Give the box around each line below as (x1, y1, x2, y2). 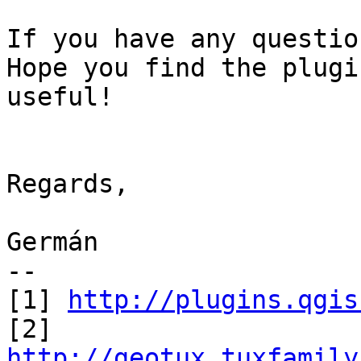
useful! (6, 82, 114, 112)
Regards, (6, 169, 129, 199)
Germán (6, 227, 98, 257)
